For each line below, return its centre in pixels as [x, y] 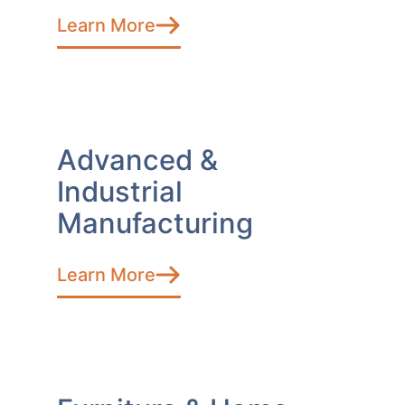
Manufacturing [155, 222]
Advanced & [137, 159]
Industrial [120, 191]
